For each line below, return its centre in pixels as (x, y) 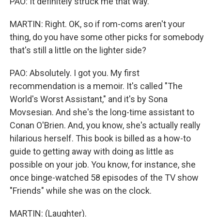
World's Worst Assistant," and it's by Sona (89, 99)
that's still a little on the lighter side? (78, 50)
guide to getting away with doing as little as (92, 151)
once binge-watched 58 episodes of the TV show (104, 178)
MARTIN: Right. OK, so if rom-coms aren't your (97, 24)
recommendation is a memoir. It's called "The (96, 86)
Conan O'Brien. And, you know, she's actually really (105, 125)
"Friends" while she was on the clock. (81, 191)
